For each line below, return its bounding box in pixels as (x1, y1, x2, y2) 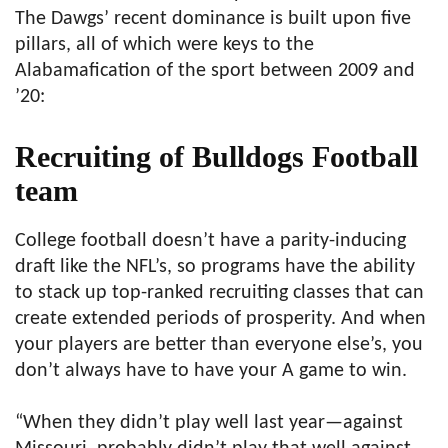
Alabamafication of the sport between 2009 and (15, 61, 415, 82)
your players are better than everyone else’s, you (15, 335, 423, 356)
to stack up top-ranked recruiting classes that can (15, 283, 424, 304)
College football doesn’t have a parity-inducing (15, 231, 406, 252)
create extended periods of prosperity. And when (15, 309, 426, 330)
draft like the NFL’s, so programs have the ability (15, 257, 415, 278)
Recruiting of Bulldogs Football (15, 140, 418, 174)
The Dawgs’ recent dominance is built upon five (15, 9, 411, 30)
